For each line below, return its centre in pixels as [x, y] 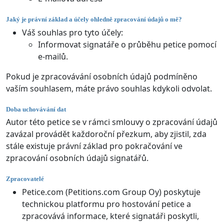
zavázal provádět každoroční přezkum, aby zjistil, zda [106, 134]
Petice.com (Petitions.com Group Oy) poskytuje [111, 192]
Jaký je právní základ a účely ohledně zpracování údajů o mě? [94, 19]
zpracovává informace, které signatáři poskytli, [110, 216]
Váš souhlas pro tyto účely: [72, 32]
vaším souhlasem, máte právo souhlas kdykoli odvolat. [109, 88]
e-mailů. [53, 56]
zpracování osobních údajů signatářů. [77, 158]
